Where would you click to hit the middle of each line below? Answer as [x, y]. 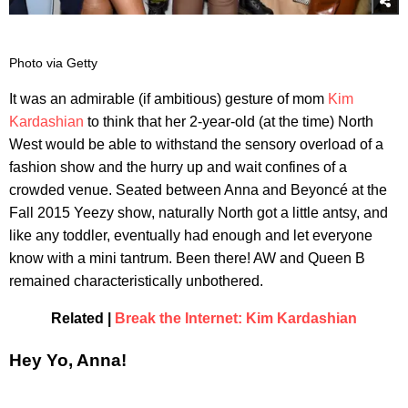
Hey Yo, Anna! [68, 360]
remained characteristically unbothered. [136, 281]
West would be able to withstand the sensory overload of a [196, 145]
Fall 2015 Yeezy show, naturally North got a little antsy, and [199, 213]
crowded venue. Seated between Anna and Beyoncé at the [198, 190]
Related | [83, 319]
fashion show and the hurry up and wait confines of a [178, 168]
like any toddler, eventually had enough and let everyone [191, 236]
